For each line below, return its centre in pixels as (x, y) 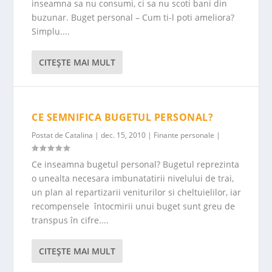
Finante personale (184, 135)
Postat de (49, 135)
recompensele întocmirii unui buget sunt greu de (134, 206)
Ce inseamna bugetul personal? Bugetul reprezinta (136, 164)
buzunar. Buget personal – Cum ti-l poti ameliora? (133, 17)
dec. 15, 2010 (124, 135)
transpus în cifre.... (70, 220)
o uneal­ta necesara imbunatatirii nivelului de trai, (133, 178)
